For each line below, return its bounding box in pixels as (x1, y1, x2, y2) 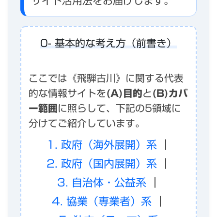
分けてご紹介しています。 (29, 118, 145, 128)
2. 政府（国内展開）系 (46, 158, 157, 169)
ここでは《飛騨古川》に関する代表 (29, 73, 184, 83)
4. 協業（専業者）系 (51, 196, 152, 207)
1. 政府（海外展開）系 (46, 139, 157, 150)
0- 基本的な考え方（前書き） (40, 38, 177, 49)
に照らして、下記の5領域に (58, 103, 181, 113)
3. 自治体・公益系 (57, 177, 146, 188)
